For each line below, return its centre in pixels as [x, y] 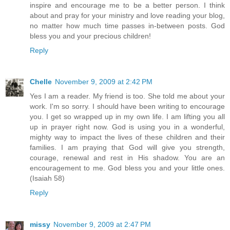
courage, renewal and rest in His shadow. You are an [127, 158]
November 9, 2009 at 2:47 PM [102, 225]
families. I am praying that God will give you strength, [127, 148]
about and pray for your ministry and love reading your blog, [127, 15]
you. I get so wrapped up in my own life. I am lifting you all [127, 117]
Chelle [41, 82]
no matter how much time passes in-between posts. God [127, 25]
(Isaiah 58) [47, 178]
